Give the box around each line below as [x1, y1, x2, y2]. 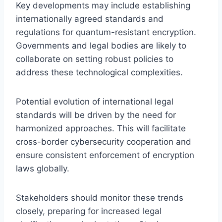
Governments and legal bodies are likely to [16, 40, 186, 51]
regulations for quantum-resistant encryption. [16, 27, 196, 37]
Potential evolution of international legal [16, 96, 173, 107]
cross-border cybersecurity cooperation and [16, 136, 191, 147]
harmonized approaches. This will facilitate [16, 123, 186, 133]
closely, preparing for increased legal [16, 206, 162, 216]
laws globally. [16, 163, 69, 173]
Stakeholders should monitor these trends [16, 192, 183, 203]
